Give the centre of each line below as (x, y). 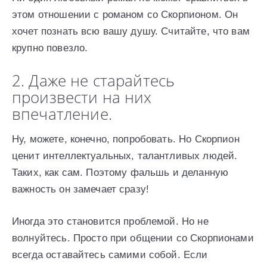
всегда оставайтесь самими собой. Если (110, 254)
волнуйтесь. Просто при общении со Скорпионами (133, 238)
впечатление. (62, 114)
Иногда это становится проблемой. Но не (110, 221)
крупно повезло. (50, 48)
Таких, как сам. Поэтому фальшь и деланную (120, 172)
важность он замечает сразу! (81, 189)
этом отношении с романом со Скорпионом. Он (125, 14)
